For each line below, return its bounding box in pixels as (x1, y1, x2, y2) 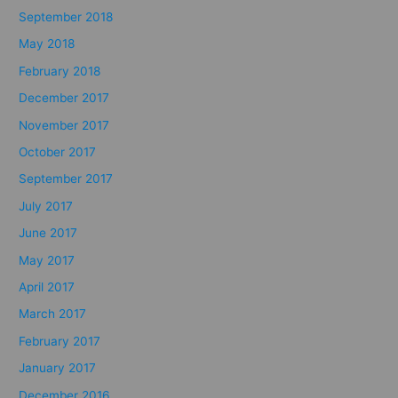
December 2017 (19, 91, 110, 106)
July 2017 (19, 198, 74, 213)
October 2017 (19, 145, 97, 160)
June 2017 (19, 226, 78, 241)
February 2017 (19, 333, 101, 348)
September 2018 (19, 10, 114, 24)
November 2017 (19, 117, 110, 132)
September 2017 (19, 171, 114, 187)
